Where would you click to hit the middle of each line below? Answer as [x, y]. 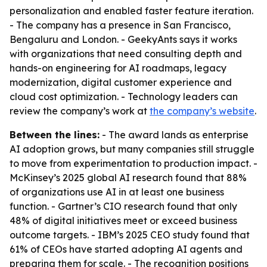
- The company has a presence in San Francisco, [120, 25]
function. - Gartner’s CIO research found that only [123, 206]
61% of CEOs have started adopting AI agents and [126, 249]
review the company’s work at [80, 111]
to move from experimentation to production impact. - [133, 163]
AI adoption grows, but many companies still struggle [132, 149]
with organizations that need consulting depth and [126, 54]
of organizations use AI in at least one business [117, 192]
